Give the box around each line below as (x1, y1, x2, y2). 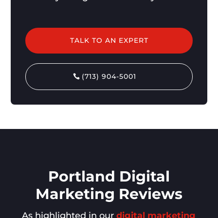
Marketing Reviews (35, 184, 182, 203)
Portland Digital (48, 167, 170, 185)
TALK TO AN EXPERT (70, 36, 148, 45)
